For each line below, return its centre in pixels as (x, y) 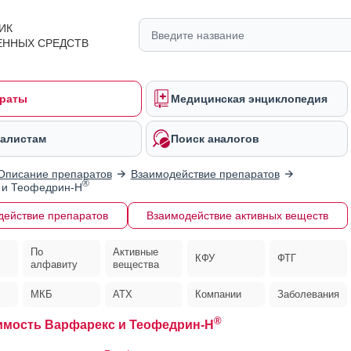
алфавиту (54, 264)
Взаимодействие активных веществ (237, 215)
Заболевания (309, 294)
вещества (136, 264)
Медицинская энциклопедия (249, 99)
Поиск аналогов (215, 139)
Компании (219, 294)
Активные (135, 252)
